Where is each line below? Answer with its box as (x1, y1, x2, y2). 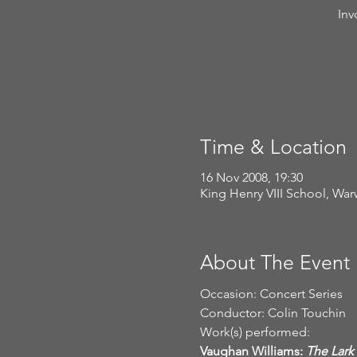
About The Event (199, 249, 350, 274)
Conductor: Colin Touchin (199, 305, 346, 320)
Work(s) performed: (199, 324, 310, 339)
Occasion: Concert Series (199, 286, 343, 301)
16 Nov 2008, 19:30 (199, 169, 303, 185)
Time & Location (199, 135, 347, 159)
